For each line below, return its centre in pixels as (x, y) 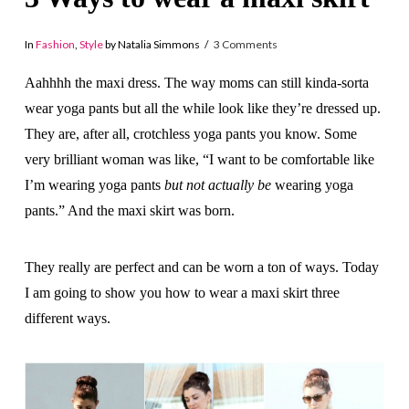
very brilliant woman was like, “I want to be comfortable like (199, 159)
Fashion (55, 45)
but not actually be (217, 184)
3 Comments (245, 45)
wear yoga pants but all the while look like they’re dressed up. (202, 108)
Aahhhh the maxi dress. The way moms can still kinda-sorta (196, 82)
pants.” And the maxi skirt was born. (129, 210)
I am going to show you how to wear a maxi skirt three (182, 292)
